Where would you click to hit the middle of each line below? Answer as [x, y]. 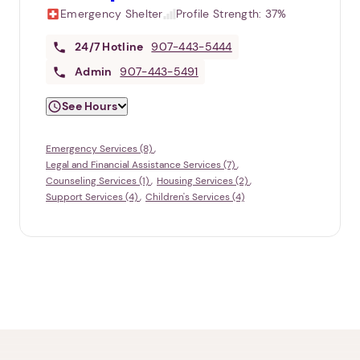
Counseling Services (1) [98, 181]
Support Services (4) [93, 197]
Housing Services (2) [203, 181]
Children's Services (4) [195, 197]
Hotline [123, 47]
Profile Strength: [220, 14]
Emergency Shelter [112, 14]
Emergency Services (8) [100, 149]
